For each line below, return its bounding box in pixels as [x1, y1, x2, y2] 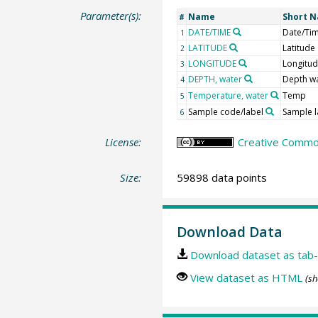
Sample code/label [187, 106, 263, 119]
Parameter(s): [80, 9, 142, 23]
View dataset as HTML [190, 270, 302, 285]
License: [105, 135, 142, 150]
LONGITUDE [187, 57, 236, 70]
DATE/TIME [187, 26, 231, 39]
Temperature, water [187, 89, 268, 102]
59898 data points [176, 170, 267, 185]
